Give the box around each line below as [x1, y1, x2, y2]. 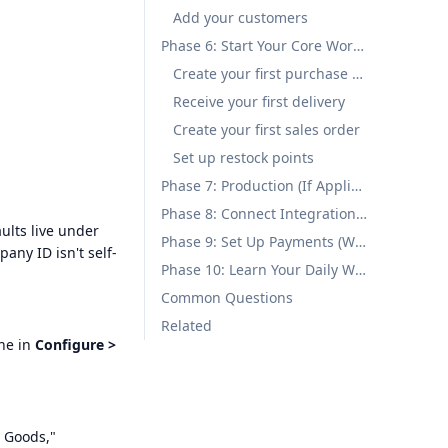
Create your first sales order [173, 120, 360, 139]
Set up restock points [173, 148, 314, 167]
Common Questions [161, 288, 293, 307]
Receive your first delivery [173, 92, 345, 111]
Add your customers [173, 8, 308, 27]
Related [161, 316, 212, 335]
